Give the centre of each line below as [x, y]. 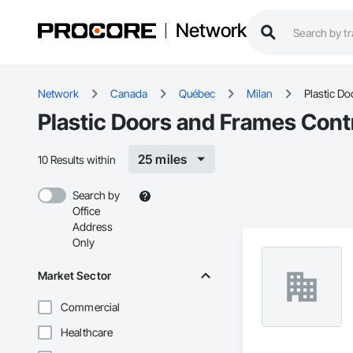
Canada [129, 94]
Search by [96, 195]
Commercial [91, 307]
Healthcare [87, 333]
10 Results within [77, 159]
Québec [197, 94]
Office [86, 211]
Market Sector [74, 276]
